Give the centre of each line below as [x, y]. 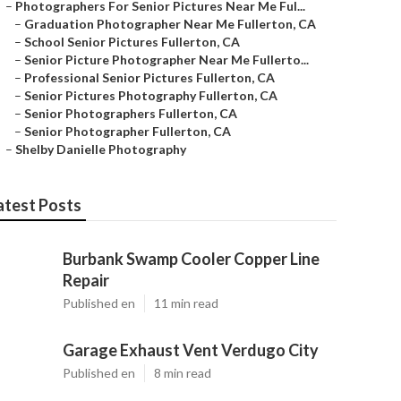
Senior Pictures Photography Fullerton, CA [151, 95]
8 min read [183, 373]
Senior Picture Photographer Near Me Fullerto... [166, 60]
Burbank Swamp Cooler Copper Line [191, 259]
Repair [86, 280]
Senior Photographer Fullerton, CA [128, 131]
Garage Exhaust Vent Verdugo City [191, 350]
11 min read [186, 303]
